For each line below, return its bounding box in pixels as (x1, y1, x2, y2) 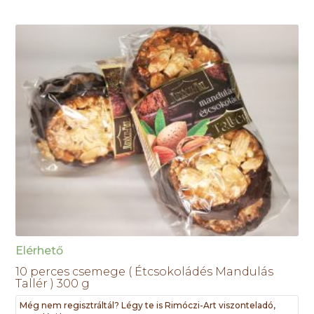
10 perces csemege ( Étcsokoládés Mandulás (15, 264, 274, 278)
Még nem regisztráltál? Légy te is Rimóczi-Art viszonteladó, (20, 299, 276, 310)
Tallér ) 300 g (15, 276, 90, 290)
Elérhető (15, 243, 64, 257)
